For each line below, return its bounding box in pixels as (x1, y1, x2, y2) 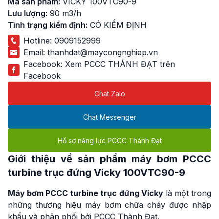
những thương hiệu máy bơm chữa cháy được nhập (8, 200, 211, 210)
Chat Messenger (83, 112, 136, 121)
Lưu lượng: (8, 8, 47, 18)
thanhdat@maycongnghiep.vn (47, 47, 158, 57)
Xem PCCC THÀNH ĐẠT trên (65, 59, 175, 69)
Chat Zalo (94, 89, 125, 98)
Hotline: (23, 36, 54, 45)
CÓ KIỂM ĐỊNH (90, 20, 147, 30)
